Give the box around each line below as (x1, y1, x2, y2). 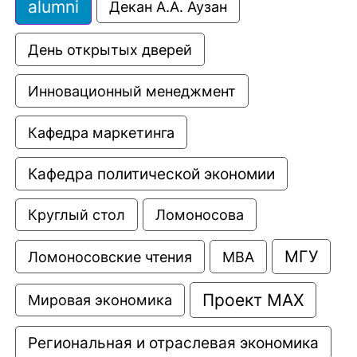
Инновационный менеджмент (28, 82, 236, 100)
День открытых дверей (28, 41, 192, 59)
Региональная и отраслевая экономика (28, 334, 319, 352)
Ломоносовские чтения (28, 248, 192, 266)
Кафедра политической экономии (28, 165, 275, 183)
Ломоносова (155, 206, 244, 224)
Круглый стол (28, 206, 125, 224)
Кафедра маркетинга (28, 124, 175, 142)
